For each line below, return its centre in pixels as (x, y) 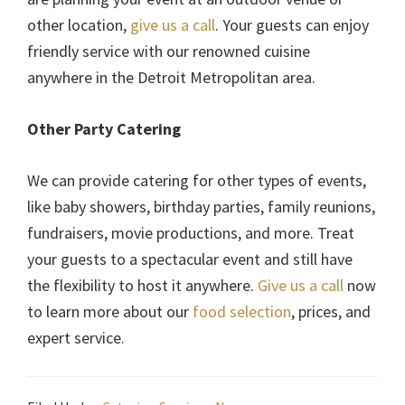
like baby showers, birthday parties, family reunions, (201, 207)
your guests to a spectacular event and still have (190, 259)
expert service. (76, 338)
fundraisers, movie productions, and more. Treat (191, 233)
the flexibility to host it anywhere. (142, 286)
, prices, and (331, 312)
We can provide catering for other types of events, (197, 181)
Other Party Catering (104, 129)
